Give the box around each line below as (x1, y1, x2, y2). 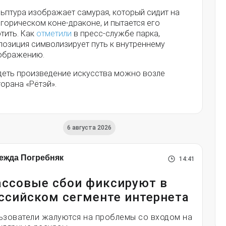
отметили (36, 29, 72, 38)
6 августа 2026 (67, 124, 111, 131)
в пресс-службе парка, (72, 29, 160, 38)
